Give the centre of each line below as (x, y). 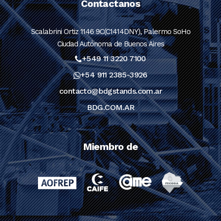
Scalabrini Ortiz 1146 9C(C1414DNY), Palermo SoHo (110, 32)
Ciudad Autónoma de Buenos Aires (110, 44)
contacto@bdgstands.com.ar (110, 91)
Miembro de (110, 147)
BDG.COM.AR (110, 107)
